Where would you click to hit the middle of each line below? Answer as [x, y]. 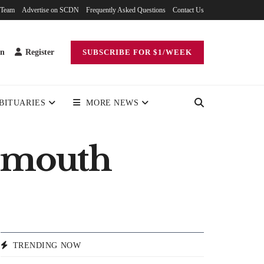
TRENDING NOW [47, 246]
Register [39, 52]
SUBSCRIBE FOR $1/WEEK [137, 52]
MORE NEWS [113, 103]
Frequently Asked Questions [126, 10]
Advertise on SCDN [50, 10]
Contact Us [188, 10]
